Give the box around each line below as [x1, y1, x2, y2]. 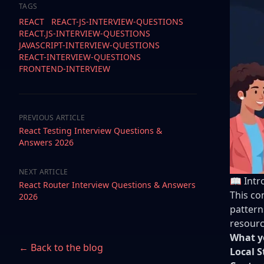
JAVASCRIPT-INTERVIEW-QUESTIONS [19, 39, 160, 51]
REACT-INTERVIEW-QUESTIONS [19, 51, 141, 62]
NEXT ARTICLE [19, 167, 68, 177]
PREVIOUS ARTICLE [19, 113, 85, 123]
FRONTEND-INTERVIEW [19, 63, 110, 74]
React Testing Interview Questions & [19, 125, 162, 136]
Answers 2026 [19, 137, 74, 148]
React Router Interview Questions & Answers [19, 179, 196, 190]
